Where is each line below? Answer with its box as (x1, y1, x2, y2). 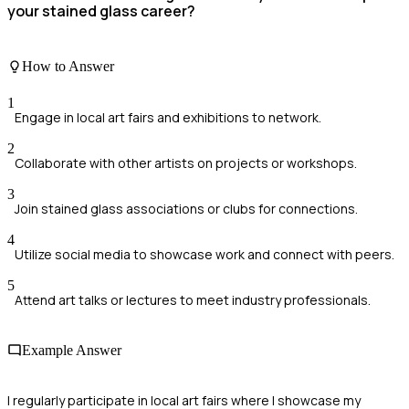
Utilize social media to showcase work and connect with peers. (15, 245, 394, 263)
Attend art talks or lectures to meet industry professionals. (15, 290, 371, 309)
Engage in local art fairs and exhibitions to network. (15, 108, 321, 126)
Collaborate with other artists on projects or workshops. (15, 153, 357, 172)
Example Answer (22, 341, 121, 358)
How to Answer (22, 58, 114, 75)
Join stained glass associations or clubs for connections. (15, 199, 358, 217)
